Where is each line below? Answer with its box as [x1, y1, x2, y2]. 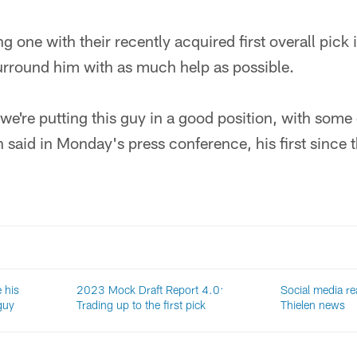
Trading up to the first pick [76, 298, 206, 312]
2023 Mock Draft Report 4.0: [76, 283, 224, 296]
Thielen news [280, 298, 345, 312]
